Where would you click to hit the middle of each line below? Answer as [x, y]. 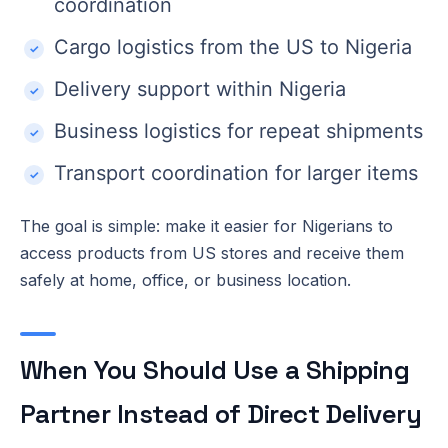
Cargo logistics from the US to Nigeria [233, 46]
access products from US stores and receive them [212, 252]
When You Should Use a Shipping [215, 369]
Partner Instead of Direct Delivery [221, 413]
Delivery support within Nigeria [200, 88]
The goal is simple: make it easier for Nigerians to [206, 225]
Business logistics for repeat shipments [238, 130]
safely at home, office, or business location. [185, 279]
